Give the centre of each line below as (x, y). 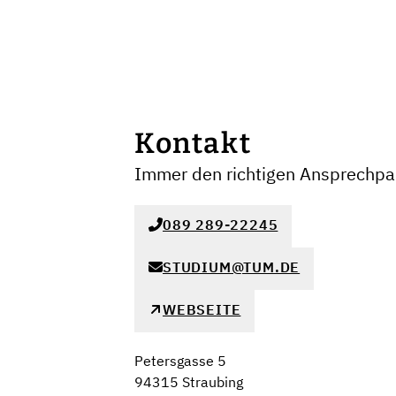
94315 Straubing (189, 382)
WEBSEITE (202, 310)
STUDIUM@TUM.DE (232, 267)
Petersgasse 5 (180, 361)
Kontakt (193, 143)
